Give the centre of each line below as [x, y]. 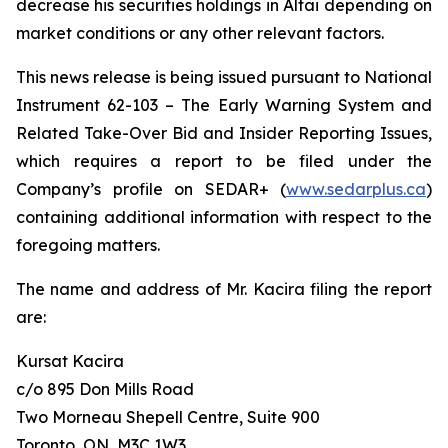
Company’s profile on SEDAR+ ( [151, 189]
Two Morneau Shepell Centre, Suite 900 [168, 417]
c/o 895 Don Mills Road [105, 389]
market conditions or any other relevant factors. [200, 33]
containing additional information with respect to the [224, 217]
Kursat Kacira [70, 361]
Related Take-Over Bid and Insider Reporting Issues [222, 133]
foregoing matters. [88, 245]
